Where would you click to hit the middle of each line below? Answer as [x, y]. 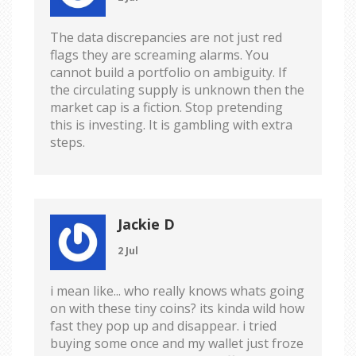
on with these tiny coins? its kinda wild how [177, 308]
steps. [68, 142]
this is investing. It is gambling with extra [171, 124]
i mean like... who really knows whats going [177, 290]
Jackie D [146, 224]
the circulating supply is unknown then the [177, 89]
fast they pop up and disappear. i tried [163, 325]
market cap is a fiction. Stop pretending [166, 107]
